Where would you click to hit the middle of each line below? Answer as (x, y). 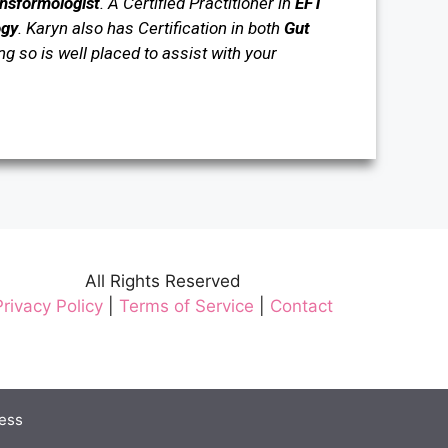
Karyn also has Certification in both (154, 28)
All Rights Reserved (162, 281)
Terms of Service (186, 306)
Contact (301, 306)
